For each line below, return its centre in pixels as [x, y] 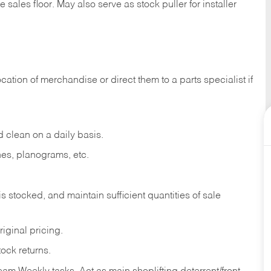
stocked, [27, 196]
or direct [118, 80]
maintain [86, 196]
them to [154, 80]
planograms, [44, 156]
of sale [207, 196]
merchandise [69, 80]
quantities [169, 196]
